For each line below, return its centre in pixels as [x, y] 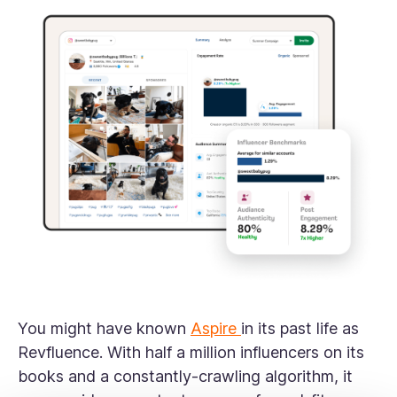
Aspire [216, 329]
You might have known [104, 329]
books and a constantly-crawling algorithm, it [185, 377]
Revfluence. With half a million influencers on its [191, 353]
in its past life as [300, 329]
